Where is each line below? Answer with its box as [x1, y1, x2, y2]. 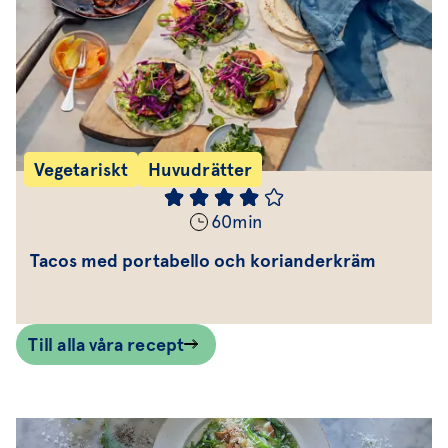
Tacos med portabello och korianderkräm [30, 250, 376, 272]
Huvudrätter [148, 159, 252, 181]
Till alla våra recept [28, 334, 184, 356]
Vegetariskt [34, 159, 128, 181]
